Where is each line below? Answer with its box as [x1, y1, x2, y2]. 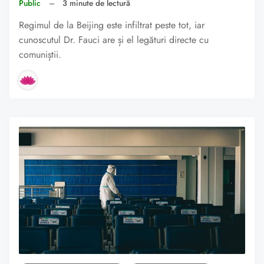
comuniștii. [19, 47, 61, 61]
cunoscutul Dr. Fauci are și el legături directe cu [19, 32, 209, 47]
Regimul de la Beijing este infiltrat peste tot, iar [19, 18, 204, 32]
